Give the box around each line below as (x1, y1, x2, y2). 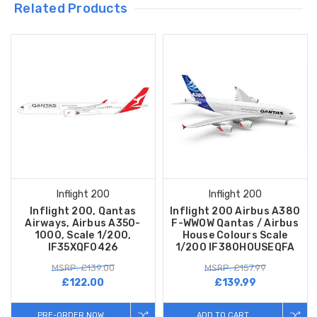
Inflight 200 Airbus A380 (170, 204, 301, 217)
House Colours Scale (182, 229, 288, 241)
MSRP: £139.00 (51, 262, 115, 273)
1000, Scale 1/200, (34, 229, 132, 241)
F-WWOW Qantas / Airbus (171, 217, 299, 229)
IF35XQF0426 (47, 241, 118, 253)
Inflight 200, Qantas (30, 204, 137, 217)
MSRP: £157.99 (204, 262, 266, 273)
